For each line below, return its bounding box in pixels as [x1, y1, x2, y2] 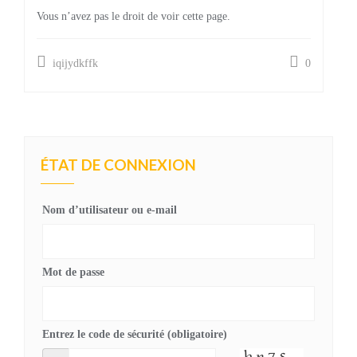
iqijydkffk [49, 57, 98, 69]
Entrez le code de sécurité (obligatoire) [42, 328, 227, 340]
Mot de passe [42, 266, 104, 278]
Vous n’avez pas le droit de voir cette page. [37, 10, 230, 22]
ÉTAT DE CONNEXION [41, 155, 196, 174]
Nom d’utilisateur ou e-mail [42, 204, 177, 216]
